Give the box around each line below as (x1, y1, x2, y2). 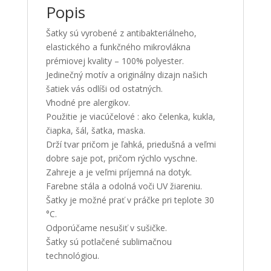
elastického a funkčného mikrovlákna (45, 41, 191, 53)
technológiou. (45, 249, 99, 261)
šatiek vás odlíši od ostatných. (45, 82, 163, 94)
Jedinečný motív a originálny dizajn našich (45, 68, 207, 80)
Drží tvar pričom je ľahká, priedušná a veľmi (45, 138, 216, 150)
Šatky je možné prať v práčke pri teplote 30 (45, 194, 214, 206)
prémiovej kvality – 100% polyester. (45, 54, 184, 67)
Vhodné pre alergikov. (45, 96, 130, 108)
